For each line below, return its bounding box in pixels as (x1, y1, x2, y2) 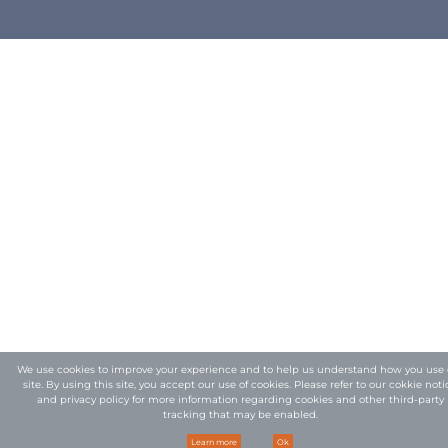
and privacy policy (36, 393, 129, 406)
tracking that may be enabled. (162, 408, 318, 421)
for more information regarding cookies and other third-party (128, 393, 444, 406)
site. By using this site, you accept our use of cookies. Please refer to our (23, 378, 389, 391)
